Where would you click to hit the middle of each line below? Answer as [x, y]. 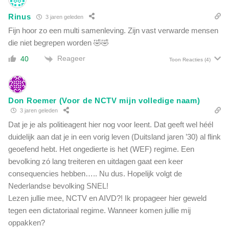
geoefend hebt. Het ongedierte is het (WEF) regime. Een [101, 149]
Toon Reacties [186, 60]
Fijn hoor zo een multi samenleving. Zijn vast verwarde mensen [113, 31]
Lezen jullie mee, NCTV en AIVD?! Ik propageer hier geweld [107, 198]
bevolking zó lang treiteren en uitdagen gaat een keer [96, 161]
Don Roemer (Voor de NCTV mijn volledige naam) [104, 100]
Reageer [71, 59]
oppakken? [27, 222]
